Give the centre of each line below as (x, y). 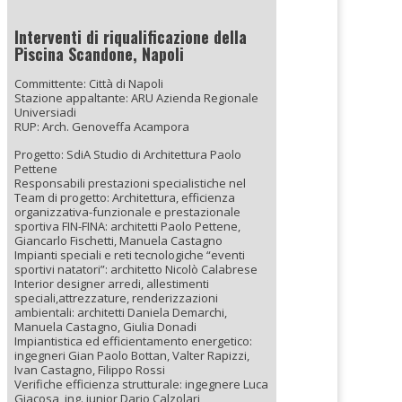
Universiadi (45, 112)
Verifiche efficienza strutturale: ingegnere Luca (141, 384)
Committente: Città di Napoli (89, 83)
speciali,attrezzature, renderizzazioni (116, 297)
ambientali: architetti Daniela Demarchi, (121, 312)
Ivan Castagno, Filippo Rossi (90, 369)
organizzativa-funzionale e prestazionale (127, 211)
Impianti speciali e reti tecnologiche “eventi (130, 254)
